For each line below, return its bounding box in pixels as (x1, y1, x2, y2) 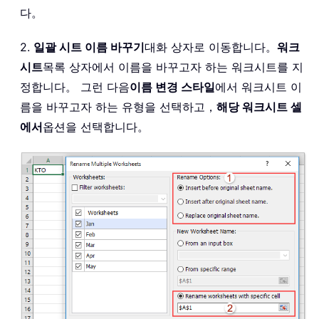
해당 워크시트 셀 (216, 99, 302, 114)
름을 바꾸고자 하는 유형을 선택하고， (20, 99, 216, 114)
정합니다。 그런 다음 (20, 79, 130, 94)
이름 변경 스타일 (130, 79, 215, 94)
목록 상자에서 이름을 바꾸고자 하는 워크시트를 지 (43, 59, 303, 74)
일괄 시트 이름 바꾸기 (33, 39, 145, 54)
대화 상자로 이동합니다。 (145, 39, 277, 54)
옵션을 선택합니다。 (43, 119, 149, 134)
